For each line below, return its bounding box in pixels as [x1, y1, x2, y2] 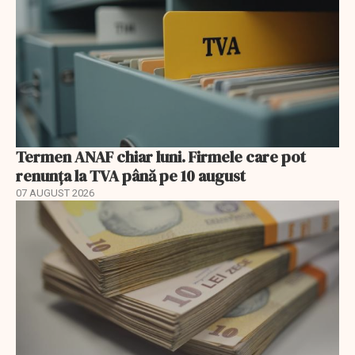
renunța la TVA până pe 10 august [16, 164, 246, 187]
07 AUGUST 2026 [16, 186, 94, 199]
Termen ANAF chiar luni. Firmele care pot [16, 145, 306, 168]
